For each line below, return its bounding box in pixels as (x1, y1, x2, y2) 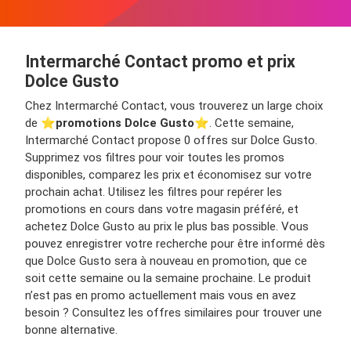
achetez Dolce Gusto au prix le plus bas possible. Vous (25, 219, 309, 234)
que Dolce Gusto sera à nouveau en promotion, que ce (25, 254, 307, 269)
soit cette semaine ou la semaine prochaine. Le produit (25, 271, 311, 286)
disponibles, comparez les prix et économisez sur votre (25, 168, 312, 183)
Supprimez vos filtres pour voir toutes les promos (25, 150, 284, 165)
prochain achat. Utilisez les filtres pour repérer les (25, 185, 282, 200)
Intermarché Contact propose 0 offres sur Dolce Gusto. (25, 133, 317, 148)
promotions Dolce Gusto (56, 116, 194, 131)
